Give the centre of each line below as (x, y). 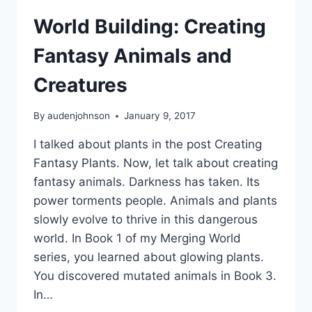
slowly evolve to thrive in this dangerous (146, 220)
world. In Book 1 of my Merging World (137, 239)
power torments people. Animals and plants (155, 201)
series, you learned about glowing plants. (149, 257)
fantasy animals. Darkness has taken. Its (147, 182)
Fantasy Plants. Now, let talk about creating (156, 163)
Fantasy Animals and (133, 55)
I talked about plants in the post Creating (148, 145)
